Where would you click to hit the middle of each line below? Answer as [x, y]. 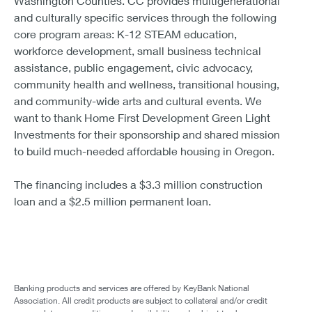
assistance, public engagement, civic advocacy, [133, 67]
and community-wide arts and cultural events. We [138, 101]
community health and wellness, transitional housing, [147, 84]
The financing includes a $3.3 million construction [138, 184]
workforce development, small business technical [138, 50]
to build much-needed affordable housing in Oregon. [144, 151]
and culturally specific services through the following [145, 17]
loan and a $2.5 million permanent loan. [112, 201]
